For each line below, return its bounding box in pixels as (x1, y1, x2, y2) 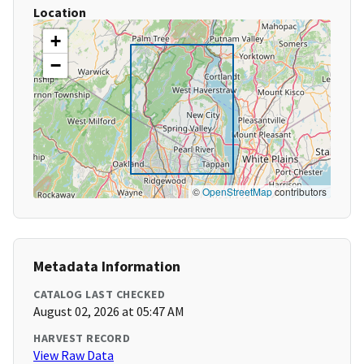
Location (33, 4, 86, 21)
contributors (272, 184, 327, 199)
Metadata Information (33, 257, 180, 276)
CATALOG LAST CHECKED (33, 287, 165, 302)
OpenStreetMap (202, 184, 272, 199)
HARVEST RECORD (33, 331, 130, 346)
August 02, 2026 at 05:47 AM (33, 303, 184, 320)
